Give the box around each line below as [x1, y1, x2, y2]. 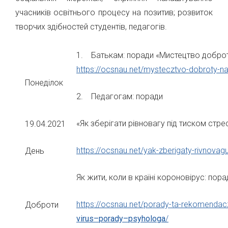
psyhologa [128, 214, 165, 223]
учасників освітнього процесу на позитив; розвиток [15, 8, 213, 17]
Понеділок [25, 78, 63, 88]
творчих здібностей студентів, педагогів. [15, 22, 167, 32]
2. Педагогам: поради [76, 92, 163, 101]
